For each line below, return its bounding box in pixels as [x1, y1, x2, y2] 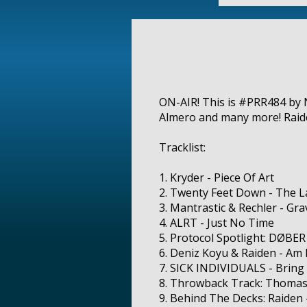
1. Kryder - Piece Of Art [159, 170, 274, 186]
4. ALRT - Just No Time [159, 215, 274, 231]
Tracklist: [159, 140, 206, 156]
